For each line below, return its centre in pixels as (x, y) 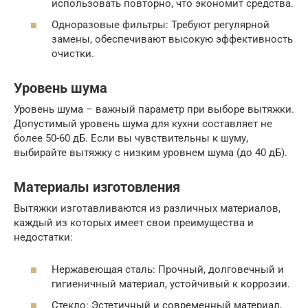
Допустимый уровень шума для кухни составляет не (143, 124)
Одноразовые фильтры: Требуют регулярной (161, 25)
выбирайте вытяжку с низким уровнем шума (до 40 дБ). (151, 153)
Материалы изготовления (97, 188)
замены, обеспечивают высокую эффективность (172, 40)
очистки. (73, 54)
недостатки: (43, 238)
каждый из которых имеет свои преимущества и (134, 223)
